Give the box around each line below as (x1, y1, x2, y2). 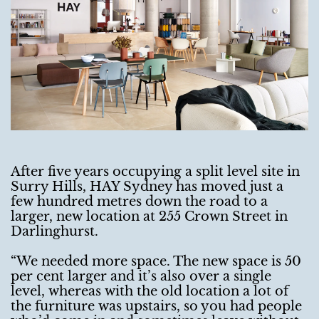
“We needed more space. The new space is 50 (11, 253, 301, 270)
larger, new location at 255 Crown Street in (11, 209, 288, 225)
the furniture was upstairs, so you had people (11, 298, 302, 315)
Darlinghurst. (11, 224, 98, 240)
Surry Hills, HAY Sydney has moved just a (11, 179, 283, 195)
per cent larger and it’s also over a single (11, 268, 271, 285)
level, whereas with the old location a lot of (11, 283, 288, 300)
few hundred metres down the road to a (11, 194, 268, 210)
